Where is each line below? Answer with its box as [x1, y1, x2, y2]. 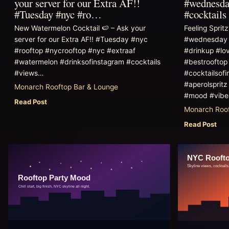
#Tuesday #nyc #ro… [14, 7, 102, 21]
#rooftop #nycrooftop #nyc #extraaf [14, 47, 135, 55]
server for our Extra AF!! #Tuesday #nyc [14, 35, 148, 44]
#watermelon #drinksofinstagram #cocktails [14, 58, 161, 66]
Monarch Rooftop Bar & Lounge [14, 83, 118, 91]
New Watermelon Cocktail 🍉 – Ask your [14, 24, 146, 33]
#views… [14, 69, 43, 78]
